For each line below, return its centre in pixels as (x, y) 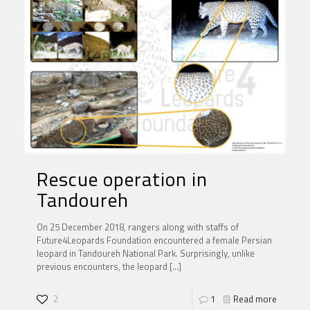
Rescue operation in (122, 179)
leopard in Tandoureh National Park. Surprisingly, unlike (146, 254)
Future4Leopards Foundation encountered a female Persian (154, 240)
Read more (255, 299)
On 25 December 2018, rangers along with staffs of (138, 227)
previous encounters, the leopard (102, 267)
